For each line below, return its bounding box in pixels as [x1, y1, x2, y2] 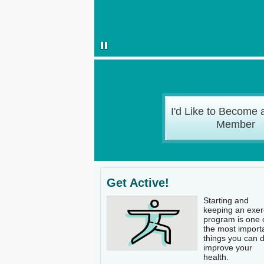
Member [216, 118, 255, 130]
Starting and [203, 196, 249, 205]
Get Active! [107, 176, 169, 189]
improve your [203, 243, 252, 252]
